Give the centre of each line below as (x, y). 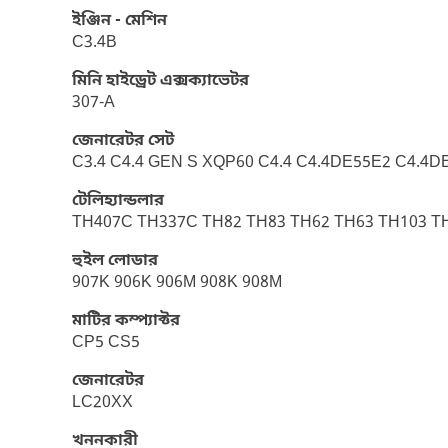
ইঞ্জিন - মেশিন (119, 21)
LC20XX (102, 403)
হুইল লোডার (115, 261)
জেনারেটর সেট (123, 141)
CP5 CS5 (106, 343)
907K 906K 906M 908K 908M (177, 283)
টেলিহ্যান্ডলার (118, 201)
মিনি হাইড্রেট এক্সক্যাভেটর (160, 81)
